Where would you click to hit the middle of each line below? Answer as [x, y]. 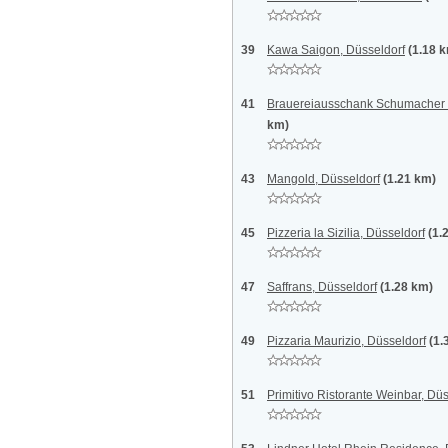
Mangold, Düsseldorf [323, 179]
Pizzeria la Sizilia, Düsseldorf [346, 233]
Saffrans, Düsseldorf [322, 287]
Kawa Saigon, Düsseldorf [336, 50]
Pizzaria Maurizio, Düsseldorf [346, 341]
